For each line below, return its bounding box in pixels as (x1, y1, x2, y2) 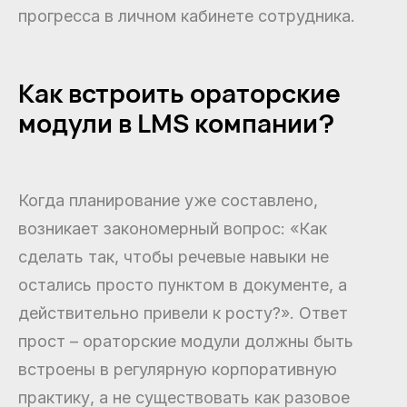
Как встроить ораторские (18, 74, 341, 110)
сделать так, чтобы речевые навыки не (18, 246, 329, 266)
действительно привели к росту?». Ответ (18, 303, 348, 323)
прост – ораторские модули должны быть (18, 331, 353, 351)
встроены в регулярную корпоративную (18, 359, 337, 379)
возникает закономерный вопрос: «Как (18, 218, 327, 238)
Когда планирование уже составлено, (18, 190, 318, 210)
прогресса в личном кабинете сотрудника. (18, 5, 355, 25)
